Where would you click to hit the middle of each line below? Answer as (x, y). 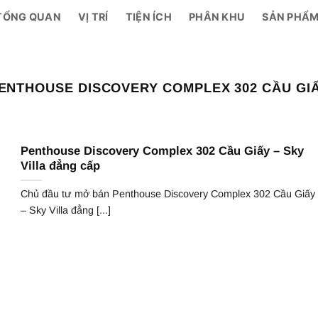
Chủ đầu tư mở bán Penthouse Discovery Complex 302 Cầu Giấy (168, 194)
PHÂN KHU (217, 16)
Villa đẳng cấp (60, 166)
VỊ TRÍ (93, 16)
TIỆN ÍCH (149, 16)
